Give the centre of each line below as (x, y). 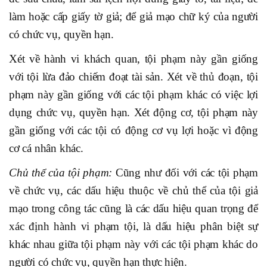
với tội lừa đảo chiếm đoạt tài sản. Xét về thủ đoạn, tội (133, 77)
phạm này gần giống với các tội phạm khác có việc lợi (133, 95)
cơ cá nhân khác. (46, 148)
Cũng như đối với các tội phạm (187, 173)
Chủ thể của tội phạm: (62, 173)
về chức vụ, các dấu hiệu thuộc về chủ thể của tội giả (133, 191)
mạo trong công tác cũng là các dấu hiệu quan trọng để (133, 209)
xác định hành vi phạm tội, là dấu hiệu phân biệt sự (133, 226)
